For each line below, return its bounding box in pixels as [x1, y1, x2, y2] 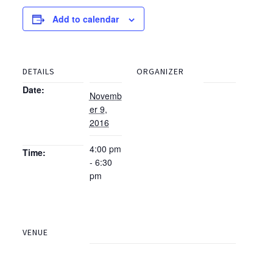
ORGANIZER [136, 66, 184, 77]
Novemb [89, 90, 122, 102]
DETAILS [22, 66, 55, 77]
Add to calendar [52, 13, 119, 25]
